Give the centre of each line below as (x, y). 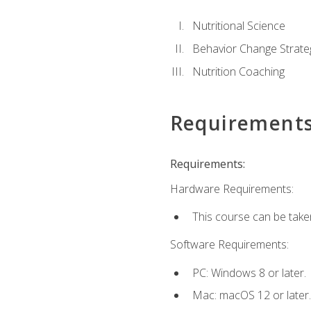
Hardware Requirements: (232, 188)
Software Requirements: (229, 245)
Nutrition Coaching (238, 71)
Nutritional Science (238, 26)
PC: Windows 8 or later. (249, 272)
